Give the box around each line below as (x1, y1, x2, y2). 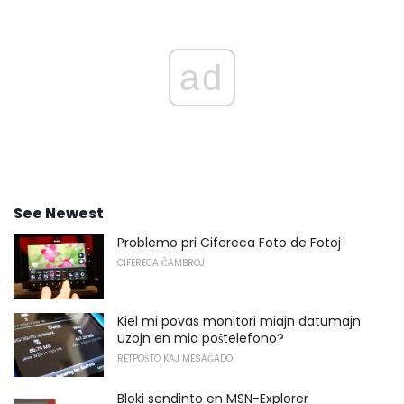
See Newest (14, 203, 104, 225)
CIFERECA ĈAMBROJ (117, 256, 205, 271)
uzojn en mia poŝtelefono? (117, 328, 284, 347)
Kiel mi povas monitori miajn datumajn (117, 311, 361, 330)
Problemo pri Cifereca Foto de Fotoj (117, 234, 341, 252)
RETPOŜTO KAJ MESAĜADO (117, 351, 233, 365)
